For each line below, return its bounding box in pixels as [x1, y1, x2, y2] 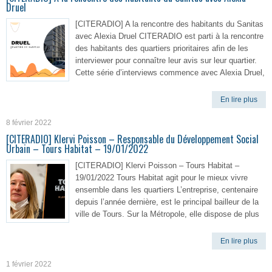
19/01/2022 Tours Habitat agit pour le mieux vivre [75, 173, 248, 182]
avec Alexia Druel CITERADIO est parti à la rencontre [75, 32, 263, 41]
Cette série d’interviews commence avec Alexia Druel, [75, 68, 265, 77]
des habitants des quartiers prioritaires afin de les [75, 44, 248, 53]
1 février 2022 [6, 260, 52, 268]
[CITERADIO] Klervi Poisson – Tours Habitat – [75, 161, 239, 170]
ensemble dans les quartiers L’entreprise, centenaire [75, 185, 258, 194]
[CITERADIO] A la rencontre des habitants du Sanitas [75, 19, 263, 29]
